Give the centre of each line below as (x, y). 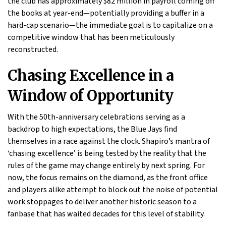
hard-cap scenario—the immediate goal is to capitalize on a (110, 25)
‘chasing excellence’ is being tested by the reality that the (107, 154)
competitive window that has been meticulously (91, 38)
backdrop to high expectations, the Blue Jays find (92, 129)
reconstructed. (33, 50)
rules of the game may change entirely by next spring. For (106, 166)
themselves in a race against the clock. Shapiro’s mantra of (109, 142)
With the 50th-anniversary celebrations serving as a (96, 117)
